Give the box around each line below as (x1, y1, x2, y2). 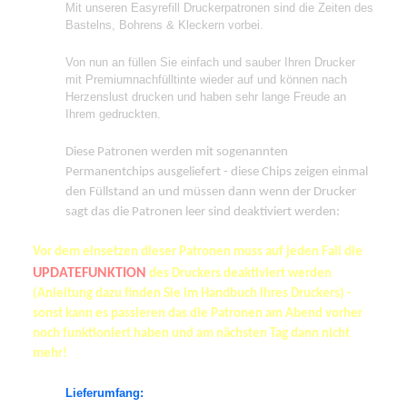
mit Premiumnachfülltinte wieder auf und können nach (65, 72, 347, 86)
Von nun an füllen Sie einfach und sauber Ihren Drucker (65, 55, 355, 69)
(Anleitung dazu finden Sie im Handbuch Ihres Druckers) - (33, 286, 352, 301)
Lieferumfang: (65, 385, 144, 400)
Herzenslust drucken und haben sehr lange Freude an (65, 89, 346, 104)
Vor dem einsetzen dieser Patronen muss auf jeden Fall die (33, 244, 362, 259)
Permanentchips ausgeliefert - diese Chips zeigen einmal (65, 164, 368, 179)
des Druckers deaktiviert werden (146, 266, 332, 281)
